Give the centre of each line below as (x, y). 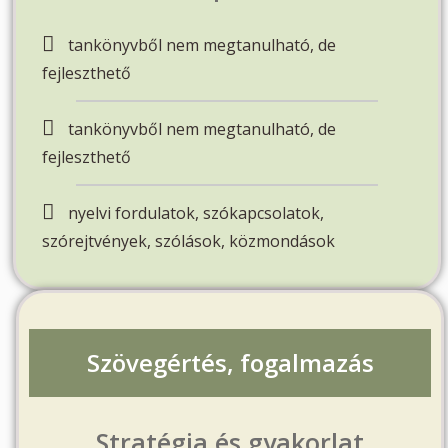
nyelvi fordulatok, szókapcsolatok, (196, 212)
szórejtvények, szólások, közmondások (189, 240)
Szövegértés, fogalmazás (230, 362)
